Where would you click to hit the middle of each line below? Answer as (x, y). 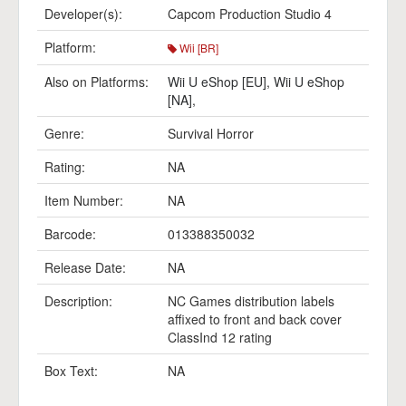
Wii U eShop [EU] (217, 82)
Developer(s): (83, 14)
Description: (78, 301)
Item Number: (84, 200)
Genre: (64, 133)
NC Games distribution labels (251, 301)
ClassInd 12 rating (220, 337)
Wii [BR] (198, 48)
